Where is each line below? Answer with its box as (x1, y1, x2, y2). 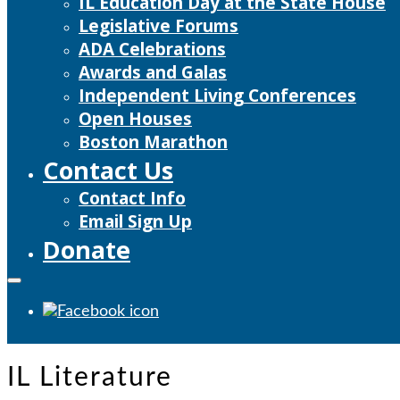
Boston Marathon (79, 129, 228, 154)
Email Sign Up (79, 209, 192, 233)
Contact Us (43, 153, 173, 187)
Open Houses (79, 106, 192, 130)
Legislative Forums (79, 13, 238, 37)
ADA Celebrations (79, 37, 226, 61)
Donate (43, 232, 130, 266)
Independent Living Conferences (79, 83, 356, 107)
